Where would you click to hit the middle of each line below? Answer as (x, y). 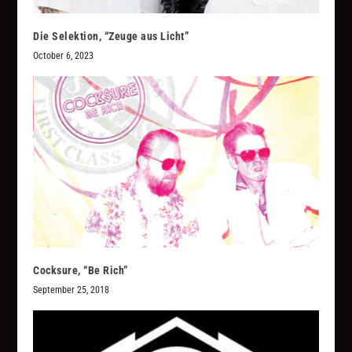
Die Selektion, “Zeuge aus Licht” (111, 36)
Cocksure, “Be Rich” (81, 270)
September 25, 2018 (71, 290)
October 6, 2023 (64, 55)
